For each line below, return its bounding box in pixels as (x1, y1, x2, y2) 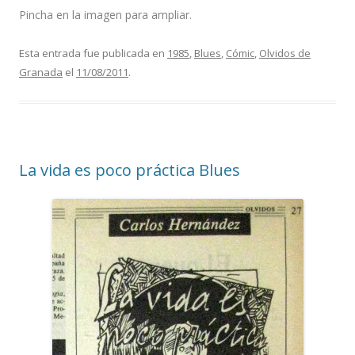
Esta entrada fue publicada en (19, 45, 167, 60)
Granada (19, 64, 63, 79)
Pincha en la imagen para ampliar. (19, 6, 192, 22)
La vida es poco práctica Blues (19, 158, 240, 181)
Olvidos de (259, 45, 311, 60)
